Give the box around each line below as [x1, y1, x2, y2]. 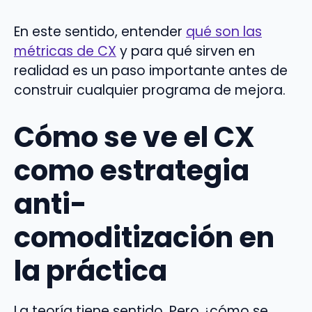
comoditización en [14, 217, 274, 257]
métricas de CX [14, 42, 116, 61]
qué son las [186, 22, 262, 41]
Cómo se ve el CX [14, 117, 255, 157]
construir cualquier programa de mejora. [14, 81, 286, 100]
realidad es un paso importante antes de [14, 61, 288, 80]
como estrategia [14, 150, 249, 190]
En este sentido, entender [14, 22, 186, 41]
